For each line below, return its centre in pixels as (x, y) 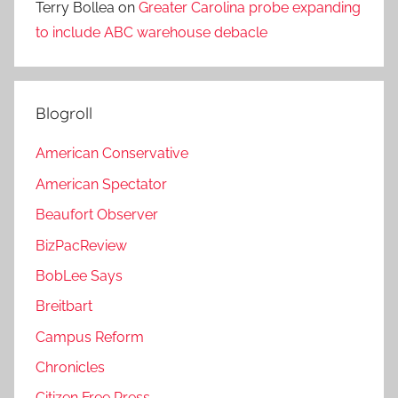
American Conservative (112, 154)
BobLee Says (79, 275)
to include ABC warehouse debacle (151, 33)
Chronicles (70, 368)
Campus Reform (90, 337)
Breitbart (64, 306)
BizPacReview (81, 245)
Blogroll (64, 114)
